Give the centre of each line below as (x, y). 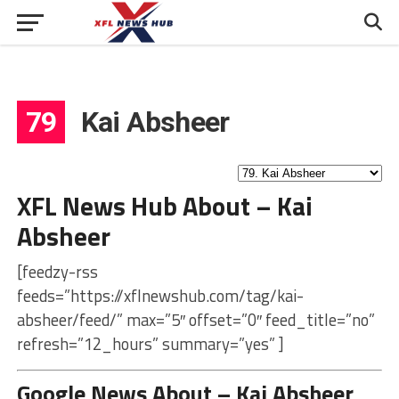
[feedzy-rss (57, 272)
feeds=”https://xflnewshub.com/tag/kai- (160, 296)
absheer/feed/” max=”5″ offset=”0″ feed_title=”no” (195, 320)
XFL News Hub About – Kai (164, 206)
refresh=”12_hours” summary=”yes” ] (150, 344)
